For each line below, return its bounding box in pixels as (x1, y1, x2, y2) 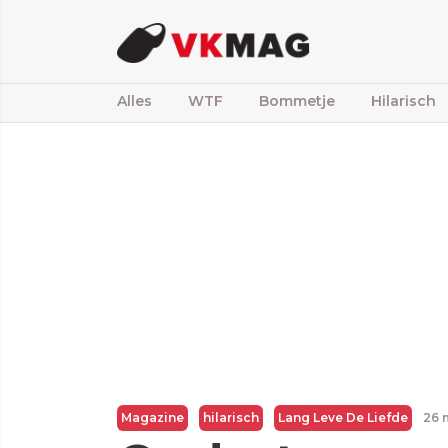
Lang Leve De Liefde (278, 410, 408, 425)
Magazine (121, 410, 184, 425)
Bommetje (259, 92, 335, 110)
